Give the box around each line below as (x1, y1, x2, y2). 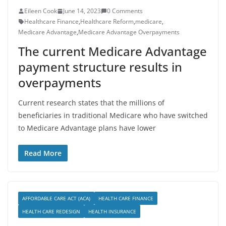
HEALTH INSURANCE (88, 208, 136, 215)
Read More (24, 148, 62, 158)
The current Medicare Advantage (18, 43, 207, 60)
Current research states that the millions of (18, 98, 164, 107)
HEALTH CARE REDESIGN (22, 208, 80, 215)
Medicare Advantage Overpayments (78, 28, 180, 36)
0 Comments (107, 7, 143, 15)
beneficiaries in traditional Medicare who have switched (18, 110, 208, 120)
